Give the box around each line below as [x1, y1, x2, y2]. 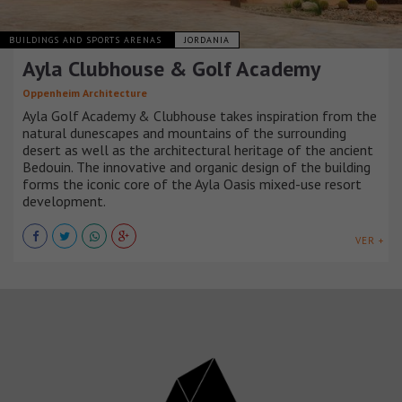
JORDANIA [184, 34, 230, 47]
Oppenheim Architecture [22, 86, 147, 100]
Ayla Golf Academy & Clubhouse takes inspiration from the [22, 107, 377, 126]
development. [22, 192, 106, 211]
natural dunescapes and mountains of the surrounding [22, 124, 346, 143]
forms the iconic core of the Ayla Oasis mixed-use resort [22, 175, 362, 194]
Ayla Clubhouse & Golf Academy [22, 55, 320, 83]
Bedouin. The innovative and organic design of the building [22, 158, 371, 177]
